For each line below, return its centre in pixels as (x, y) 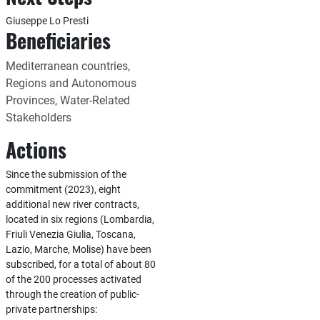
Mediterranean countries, (67, 66)
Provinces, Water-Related (67, 100)
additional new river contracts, (72, 204)
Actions (36, 150)
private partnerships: (51, 309)
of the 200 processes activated (73, 279)
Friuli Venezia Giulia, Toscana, (70, 234)
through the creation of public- (72, 294)
